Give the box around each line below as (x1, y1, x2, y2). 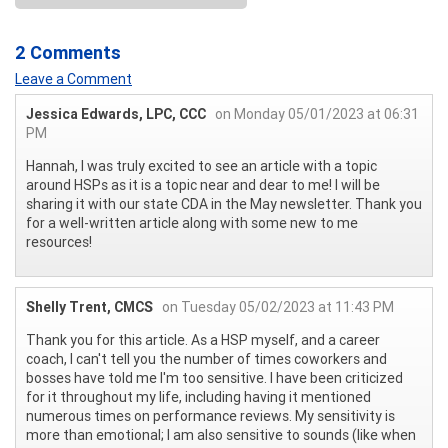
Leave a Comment (15, 69, 132, 88)
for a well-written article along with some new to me (26, 213, 358, 232)
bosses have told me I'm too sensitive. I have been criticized (26, 368, 403, 387)
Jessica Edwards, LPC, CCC (26, 104, 206, 123)
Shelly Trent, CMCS (26, 297, 153, 316)
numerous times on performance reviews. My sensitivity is (26, 406, 395, 425)
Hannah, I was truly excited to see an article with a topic (26, 156, 377, 175)
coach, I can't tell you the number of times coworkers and (26, 349, 387, 368)
